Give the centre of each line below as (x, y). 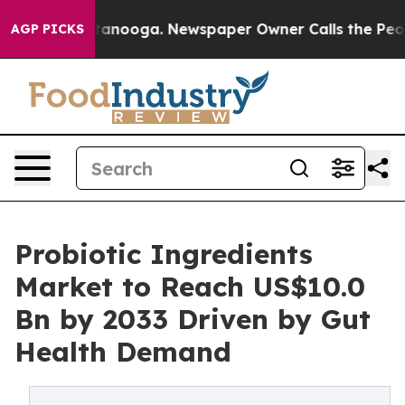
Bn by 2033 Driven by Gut (193, 319)
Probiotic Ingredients (164, 254)
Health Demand (123, 352)
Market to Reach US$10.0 (190, 287)
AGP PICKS (47, 29)
